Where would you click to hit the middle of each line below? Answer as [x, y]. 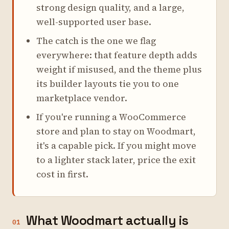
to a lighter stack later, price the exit [116, 160]
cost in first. [62, 174]
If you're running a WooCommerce [111, 117]
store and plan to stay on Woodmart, [116, 131]
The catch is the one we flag [96, 41]
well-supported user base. [94, 22]
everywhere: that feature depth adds [117, 55]
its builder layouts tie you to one [108, 84]
